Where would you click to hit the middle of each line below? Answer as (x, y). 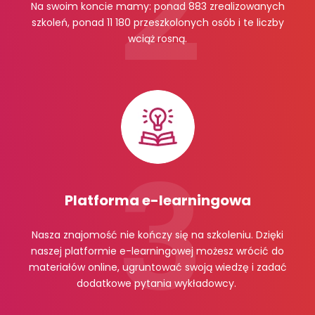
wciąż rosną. (157, 38)
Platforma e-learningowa (157, 200)
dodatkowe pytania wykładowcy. (157, 283)
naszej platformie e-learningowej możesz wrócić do (157, 251)
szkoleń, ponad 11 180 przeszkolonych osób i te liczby (157, 22)
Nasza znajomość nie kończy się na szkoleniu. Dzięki (157, 234)
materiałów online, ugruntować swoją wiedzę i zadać (157, 267)
